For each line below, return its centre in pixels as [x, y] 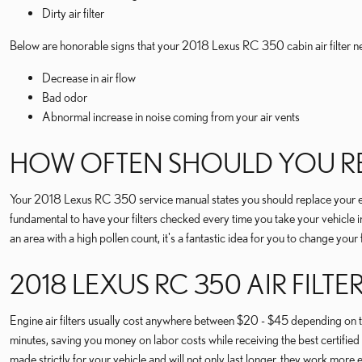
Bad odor [65, 97]
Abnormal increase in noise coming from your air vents [171, 116]
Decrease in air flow [89, 78]
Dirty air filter [73, 13]
